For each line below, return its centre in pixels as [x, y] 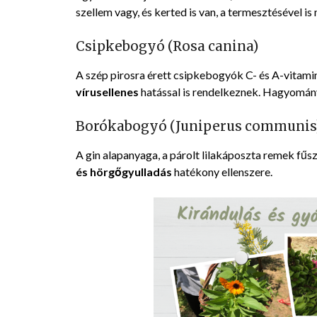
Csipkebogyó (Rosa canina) [167, 47]
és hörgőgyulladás [125, 172]
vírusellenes [107, 92]
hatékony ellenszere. [223, 172]
